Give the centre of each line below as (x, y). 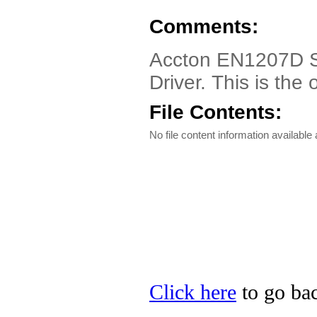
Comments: (204, 27)
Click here (193, 292)
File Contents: (215, 112)
